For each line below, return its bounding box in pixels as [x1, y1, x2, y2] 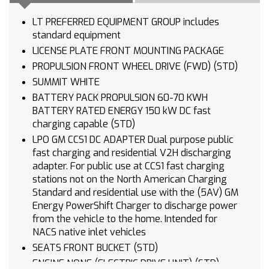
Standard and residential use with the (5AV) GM [32, 186, 238, 199]
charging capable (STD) [32, 118, 135, 131]
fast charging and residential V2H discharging [32, 147, 231, 160]
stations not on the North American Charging [32, 173, 227, 186]
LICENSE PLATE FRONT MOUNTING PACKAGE [32, 44, 224, 58]
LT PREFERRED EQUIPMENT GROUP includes [32, 16, 183, 29]
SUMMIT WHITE [32, 76, 100, 89]
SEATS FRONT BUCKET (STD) [133, 241, 158, 255]
